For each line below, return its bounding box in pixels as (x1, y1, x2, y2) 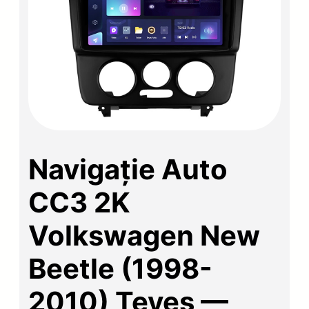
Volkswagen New (28, 218, 261, 252)
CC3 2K (28, 185, 131, 219)
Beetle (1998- (28, 251, 213, 286)
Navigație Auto (28, 152, 228, 186)
